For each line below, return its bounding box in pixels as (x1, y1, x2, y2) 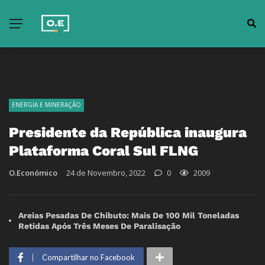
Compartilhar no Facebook (42, 253, 135, 262)
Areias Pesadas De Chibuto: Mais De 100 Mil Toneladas (18, 211, 239, 220)
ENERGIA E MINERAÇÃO (12, 101, 81, 109)
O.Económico (9, 167, 57, 178)
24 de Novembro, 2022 (66, 167, 146, 178)
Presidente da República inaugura (9, 124, 247, 141)
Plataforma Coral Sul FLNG (9, 143, 198, 159)
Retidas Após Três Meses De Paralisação (18, 221, 180, 231)
